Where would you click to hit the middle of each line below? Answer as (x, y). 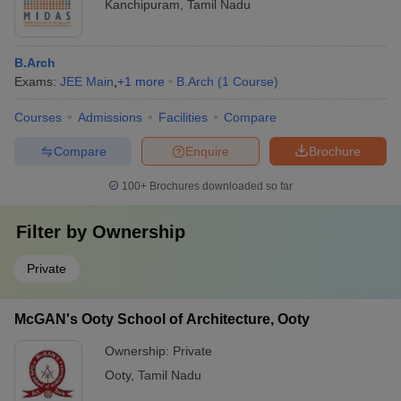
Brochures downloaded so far (220, 186)
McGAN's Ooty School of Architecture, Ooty (162, 319)
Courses (38, 117)
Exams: (37, 81)
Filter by (54, 232)
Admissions (110, 117)
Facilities (183, 117)
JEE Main (87, 81)
